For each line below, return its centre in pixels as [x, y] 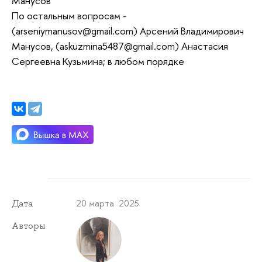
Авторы [29, 225]
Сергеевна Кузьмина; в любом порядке [98, 61]
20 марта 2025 [108, 203]
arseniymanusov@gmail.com [75, 30]
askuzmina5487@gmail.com [117, 46]
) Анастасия [201, 46]
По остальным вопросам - [69, 15]
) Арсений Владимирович [189, 30]
